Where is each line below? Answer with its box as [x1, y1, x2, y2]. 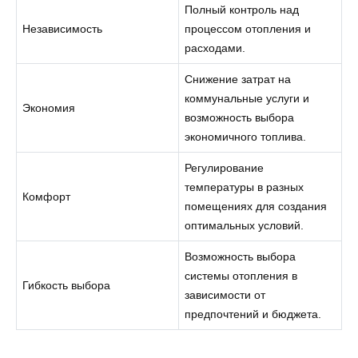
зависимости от [185, 288, 266, 301]
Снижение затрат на [185, 72, 292, 86]
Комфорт [22, 189, 71, 203]
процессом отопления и [185, 22, 312, 35]
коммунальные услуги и [185, 91, 310, 105]
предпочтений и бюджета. [185, 307, 322, 320]
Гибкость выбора [22, 278, 111, 292]
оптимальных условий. [185, 218, 304, 232]
